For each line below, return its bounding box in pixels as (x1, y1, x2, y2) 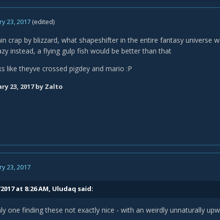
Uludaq (52, 184, 76, 193)
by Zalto (34, 82, 63, 91)
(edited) (32, 17, 55, 26)
